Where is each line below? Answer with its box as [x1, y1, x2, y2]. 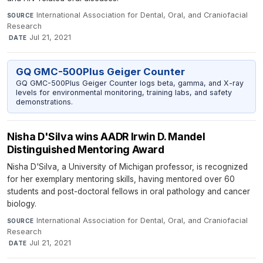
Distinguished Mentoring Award [7, 143, 164, 156]
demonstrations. [15, 97, 73, 107]
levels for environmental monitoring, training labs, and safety [15, 88, 232, 97]
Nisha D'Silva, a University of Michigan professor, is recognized [7, 161, 248, 171]
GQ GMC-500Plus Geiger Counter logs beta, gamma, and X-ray [15, 79, 244, 88]
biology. [7, 198, 36, 208]
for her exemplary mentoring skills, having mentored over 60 [7, 174, 235, 184]
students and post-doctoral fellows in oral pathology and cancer [7, 186, 250, 196]
